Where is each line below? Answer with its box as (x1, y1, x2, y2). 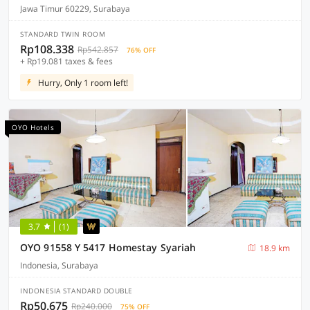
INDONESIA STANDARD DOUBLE (20, 286, 133, 295)
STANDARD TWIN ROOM (20, 29, 105, 39)
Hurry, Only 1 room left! (38, 77, 128, 89)
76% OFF (127, 45, 156, 55)
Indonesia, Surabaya (20, 259, 98, 271)
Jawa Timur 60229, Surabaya (20, 3, 130, 15)
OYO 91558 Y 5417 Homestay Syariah (20, 241, 197, 254)
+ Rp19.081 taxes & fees (20, 55, 113, 67)
